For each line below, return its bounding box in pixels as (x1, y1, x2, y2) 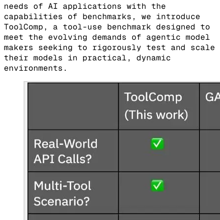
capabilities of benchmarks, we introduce (4, 11, 200, 22)
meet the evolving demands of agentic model (4, 31, 210, 42)
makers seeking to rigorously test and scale (4, 42, 215, 53)
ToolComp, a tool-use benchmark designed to (4, 21, 210, 32)
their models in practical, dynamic (4, 52, 171, 63)
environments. (4, 62, 68, 73)
